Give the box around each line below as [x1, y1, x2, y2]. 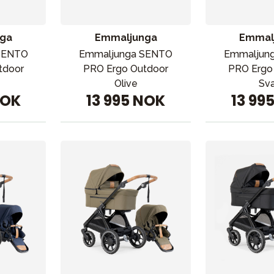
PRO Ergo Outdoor [83, 63, 169, 75]
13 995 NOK [86, 91, 166, 111]
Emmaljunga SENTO [79, 48, 173, 60]
